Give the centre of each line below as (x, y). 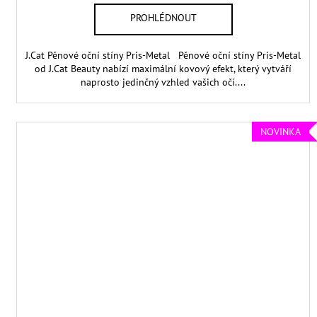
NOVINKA (281, 132)
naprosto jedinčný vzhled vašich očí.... (163, 82)
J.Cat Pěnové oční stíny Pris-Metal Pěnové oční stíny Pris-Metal (163, 55)
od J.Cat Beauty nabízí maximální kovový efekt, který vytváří (163, 68)
